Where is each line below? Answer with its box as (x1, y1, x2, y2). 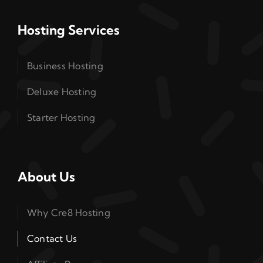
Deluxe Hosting (26, 85, 97, 97)
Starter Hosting (26, 111, 96, 123)
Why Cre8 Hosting (26, 206, 110, 218)
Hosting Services (17, 21, 120, 38)
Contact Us (26, 232, 77, 244)
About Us (17, 168, 75, 185)
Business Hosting (26, 59, 103, 72)
